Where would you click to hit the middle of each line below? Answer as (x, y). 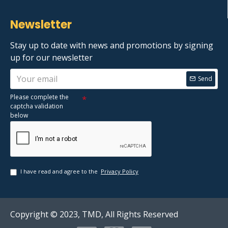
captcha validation (37, 106)
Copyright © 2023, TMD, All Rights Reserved (94, 215)
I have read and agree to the (60, 172)
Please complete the (39, 97)
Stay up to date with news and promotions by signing (112, 46)
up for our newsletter (51, 58)
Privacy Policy (120, 172)
